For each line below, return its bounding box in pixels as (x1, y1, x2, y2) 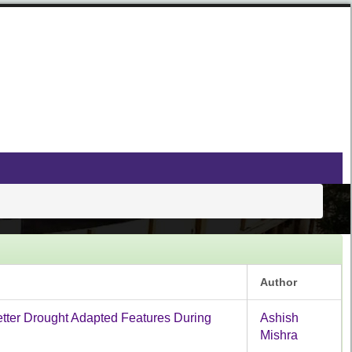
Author (260, 275, 297, 288)
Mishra (260, 328, 298, 342)
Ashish (260, 310, 299, 324)
